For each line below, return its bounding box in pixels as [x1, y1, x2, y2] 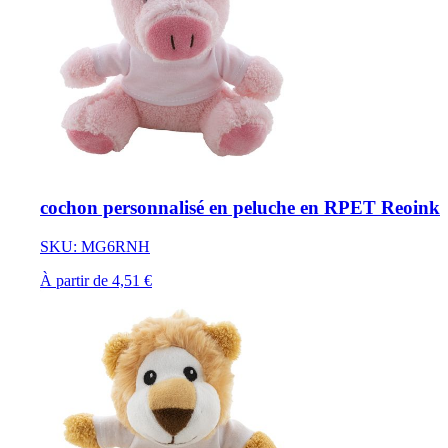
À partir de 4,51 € [40, 272, 152, 289]
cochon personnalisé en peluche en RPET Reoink [40, 197, 440, 219]
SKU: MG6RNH [40, 238, 150, 255]
